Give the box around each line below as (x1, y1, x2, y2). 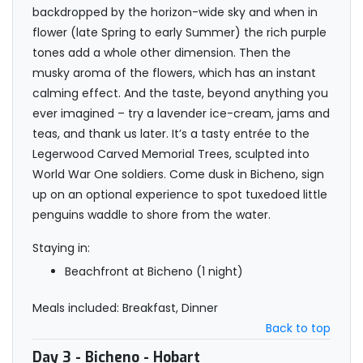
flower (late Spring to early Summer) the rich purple (32, 24, 327, 41)
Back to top (266, 320, 331, 337)
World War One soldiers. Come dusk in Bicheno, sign (32, 166, 324, 183)
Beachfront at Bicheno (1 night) (65, 263, 243, 280)
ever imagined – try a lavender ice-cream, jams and (32, 105, 330, 122)
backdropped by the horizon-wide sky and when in (32, 4, 318, 21)
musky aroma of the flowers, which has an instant (32, 65, 316, 82)
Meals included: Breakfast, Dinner (32, 300, 218, 317)
